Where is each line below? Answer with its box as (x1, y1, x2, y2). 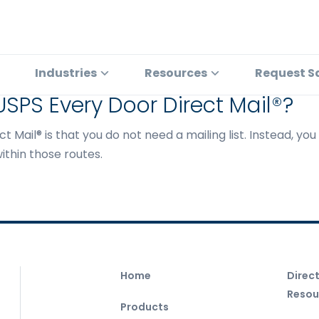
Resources (145, 65, 207, 81)
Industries (35, 65, 97, 81)
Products (120, 300, 169, 314)
